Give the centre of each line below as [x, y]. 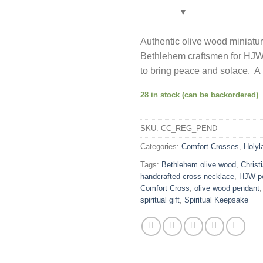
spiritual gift [160, 200]
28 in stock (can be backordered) [199, 95]
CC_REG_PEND [189, 129]
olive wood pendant [227, 188]
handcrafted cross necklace [187, 177]
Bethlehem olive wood [199, 165]
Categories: [161, 147]
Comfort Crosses [210, 147]
